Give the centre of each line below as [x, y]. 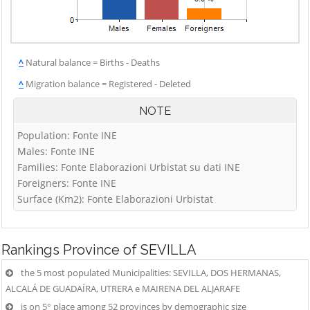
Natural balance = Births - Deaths [92, 62]
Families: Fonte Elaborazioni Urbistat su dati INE [129, 167]
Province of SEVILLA [130, 250]
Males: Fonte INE [56, 151]
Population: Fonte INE [67, 135]
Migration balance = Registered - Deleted [107, 84]
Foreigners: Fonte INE [67, 183]
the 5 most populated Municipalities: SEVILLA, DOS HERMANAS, [151, 273]
